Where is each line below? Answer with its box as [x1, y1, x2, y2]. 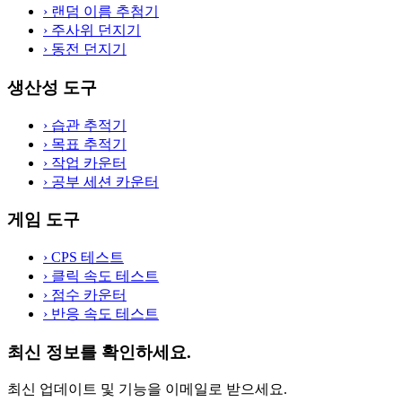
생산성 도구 [7, 77, 97, 97]
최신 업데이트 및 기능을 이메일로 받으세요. [7, 381, 287, 398]
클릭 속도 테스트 [48, 267, 159, 284]
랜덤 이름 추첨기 [48, 4, 159, 20]
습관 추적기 [48, 117, 127, 133]
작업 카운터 [48, 154, 127, 170]
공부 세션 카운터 [48, 173, 159, 189]
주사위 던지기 [48, 22, 141, 39]
